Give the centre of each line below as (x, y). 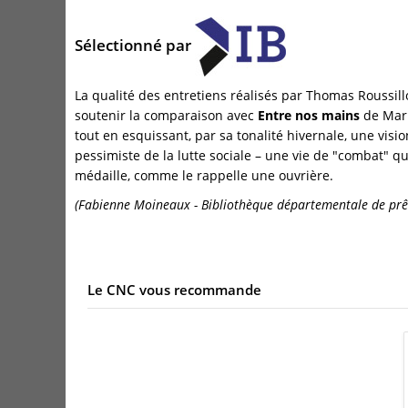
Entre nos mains (311, 116)
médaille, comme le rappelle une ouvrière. (204, 176)
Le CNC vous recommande (174, 290)
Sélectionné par (135, 46)
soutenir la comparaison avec (166, 116)
